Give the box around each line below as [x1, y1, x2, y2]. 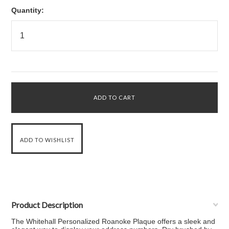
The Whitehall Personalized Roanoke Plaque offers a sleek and [11, 217, 216, 225]
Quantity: [11, 6, 44, 14]
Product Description [11, 200, 83, 210]
